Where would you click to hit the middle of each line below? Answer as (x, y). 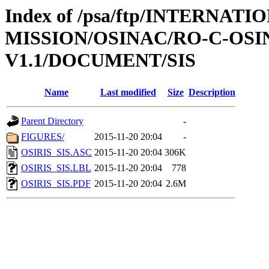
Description (212, 92)
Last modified (128, 92)
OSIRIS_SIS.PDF (56, 184)
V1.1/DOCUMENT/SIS (100, 60)
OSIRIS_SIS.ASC (56, 153)
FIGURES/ (43, 137)
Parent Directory (52, 121)
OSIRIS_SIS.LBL (56, 168)
